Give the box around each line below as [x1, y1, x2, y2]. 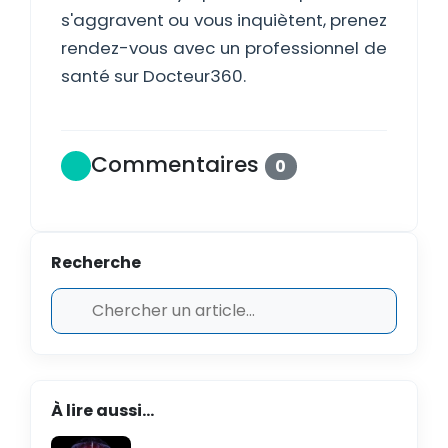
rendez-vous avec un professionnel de [61, 36, 387, 60]
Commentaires [91, 148, 265, 180]
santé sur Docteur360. [61, 64, 246, 88]
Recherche [51, 251, 141, 274]
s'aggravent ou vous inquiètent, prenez [61, 8, 387, 32]
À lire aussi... [51, 399, 154, 422]
